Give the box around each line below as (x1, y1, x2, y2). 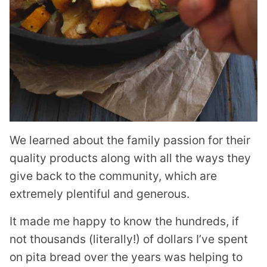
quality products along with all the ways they (10, 151, 251, 166)
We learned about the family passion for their (10, 133, 250, 148)
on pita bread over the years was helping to (10, 250, 243, 265)
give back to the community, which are (10, 169, 217, 184)
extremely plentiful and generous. (10, 187, 190, 201)
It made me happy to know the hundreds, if (10, 214, 239, 229)
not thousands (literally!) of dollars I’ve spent (10, 232, 248, 247)
